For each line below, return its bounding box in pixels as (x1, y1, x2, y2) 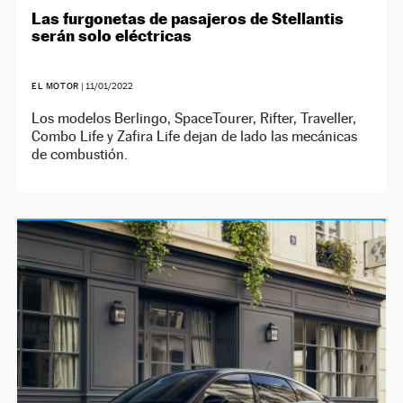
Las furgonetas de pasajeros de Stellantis (31, 8, 345, 28)
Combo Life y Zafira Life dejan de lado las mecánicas (31, 127, 358, 145)
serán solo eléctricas (31, 25, 193, 45)
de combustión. (31, 145, 129, 163)
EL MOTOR (31, 80, 79, 91)
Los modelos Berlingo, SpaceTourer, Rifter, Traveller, (31, 109, 357, 127)
